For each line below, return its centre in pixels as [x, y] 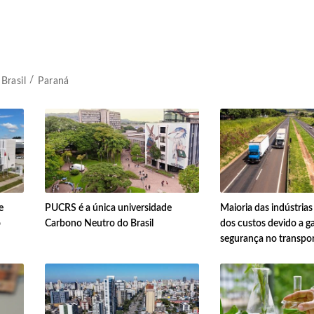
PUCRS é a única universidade [108, 209]
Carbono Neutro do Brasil [99, 224]
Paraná [54, 81]
